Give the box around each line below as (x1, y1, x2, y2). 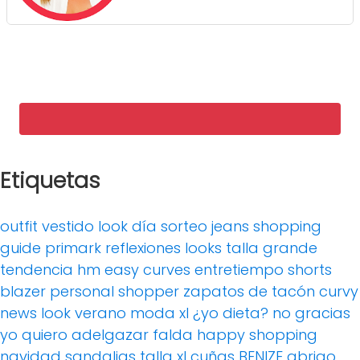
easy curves (104, 259, 190, 280)
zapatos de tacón (183, 280, 315, 301)
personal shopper (50, 280, 179, 301)
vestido (42, 215, 94, 236)
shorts (288, 259, 332, 280)
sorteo (161, 215, 207, 236)
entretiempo (194, 259, 284, 280)
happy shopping (197, 324, 317, 345)
